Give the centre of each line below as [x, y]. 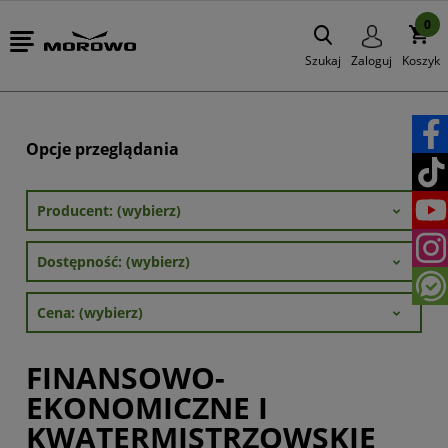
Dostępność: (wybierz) [113, 261]
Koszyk [421, 60]
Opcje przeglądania [102, 149]
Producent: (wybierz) [109, 210]
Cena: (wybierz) [90, 312]
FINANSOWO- [125, 377]
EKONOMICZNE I [147, 407]
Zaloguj [371, 60]
